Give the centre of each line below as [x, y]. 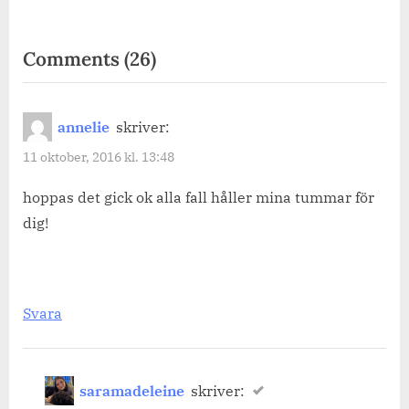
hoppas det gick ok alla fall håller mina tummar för [199, 197]
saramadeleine [132, 390]
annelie [84, 126]
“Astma [187, 86]
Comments [73, 58]
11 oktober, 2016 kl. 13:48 [99, 157]
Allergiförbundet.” [235, 142]
